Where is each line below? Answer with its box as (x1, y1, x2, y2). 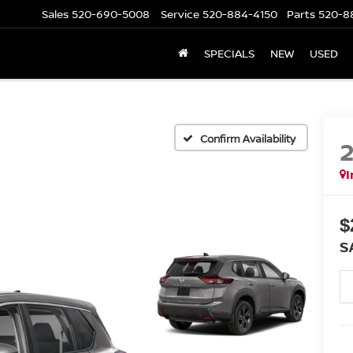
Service (161, 6, 199, 22)
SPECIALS (204, 46, 255, 61)
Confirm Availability (200, 131, 295, 146)
